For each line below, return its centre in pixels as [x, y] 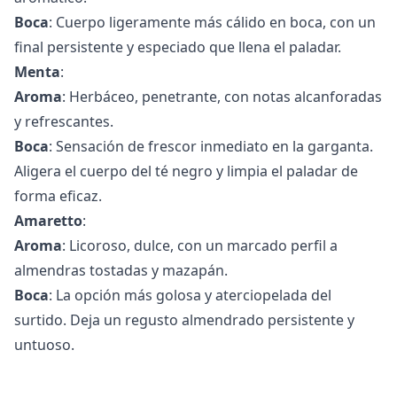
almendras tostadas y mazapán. [121, 270]
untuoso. [44, 344]
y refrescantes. [64, 121]
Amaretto [48, 220]
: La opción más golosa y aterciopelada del [190, 295]
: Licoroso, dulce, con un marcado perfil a [200, 245]
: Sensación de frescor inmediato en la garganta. [211, 146]
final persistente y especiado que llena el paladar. [178, 47]
